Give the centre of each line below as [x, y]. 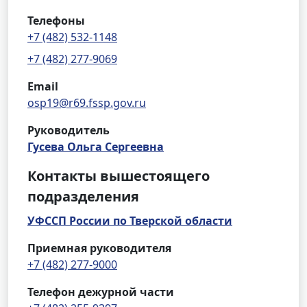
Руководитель [69, 130]
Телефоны [56, 21]
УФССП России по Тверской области [130, 221]
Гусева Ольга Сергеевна [96, 147]
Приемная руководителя [99, 248]
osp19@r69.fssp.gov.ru [87, 103]
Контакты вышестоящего [119, 176]
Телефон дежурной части [101, 292]
